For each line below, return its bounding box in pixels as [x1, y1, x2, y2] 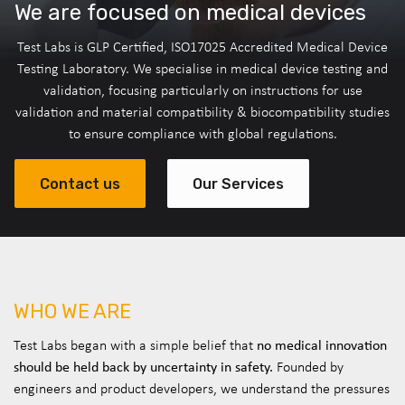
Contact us [40, 175, 120, 193]
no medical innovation [257, 335, 387, 354]
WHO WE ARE [14, 299, 131, 324]
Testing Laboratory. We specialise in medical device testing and [17, 60, 388, 77]
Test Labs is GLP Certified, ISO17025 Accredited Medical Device [17, 38, 388, 55]
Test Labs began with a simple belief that [14, 336, 257, 353]
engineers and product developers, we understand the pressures [14, 380, 390, 397]
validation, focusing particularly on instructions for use [42, 81, 363, 99]
